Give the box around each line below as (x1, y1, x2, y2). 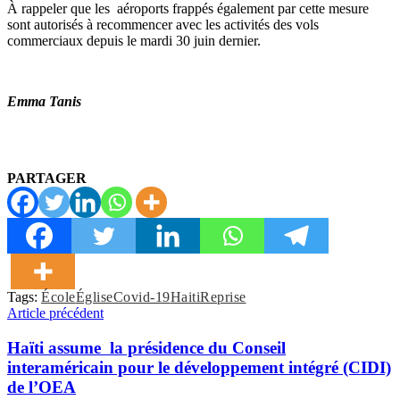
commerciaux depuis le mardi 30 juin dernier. (7, 32, 261, 48)
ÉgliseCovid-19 (75, 288, 171, 304)
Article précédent (7, 304, 104, 321)
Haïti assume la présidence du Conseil (7, 337, 286, 357)
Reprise (200, 288, 246, 304)
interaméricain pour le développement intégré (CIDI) (7, 357, 391, 377)
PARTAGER (7, 170, 87, 186)
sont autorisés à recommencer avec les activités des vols (7, 16, 319, 32)
